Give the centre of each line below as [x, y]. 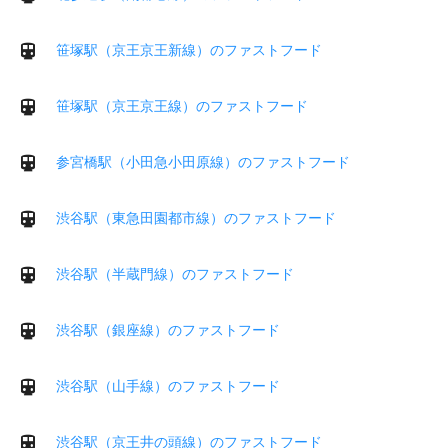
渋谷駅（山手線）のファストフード [168, 385]
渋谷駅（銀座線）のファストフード [168, 329]
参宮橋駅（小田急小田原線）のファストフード [203, 161]
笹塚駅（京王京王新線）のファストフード [189, 49]
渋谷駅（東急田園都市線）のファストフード [196, 217]
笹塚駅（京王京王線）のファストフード [182, 105]
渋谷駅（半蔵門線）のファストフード [175, 273]
